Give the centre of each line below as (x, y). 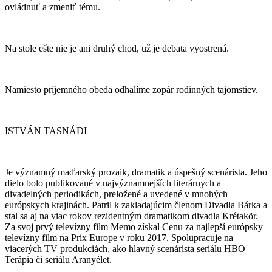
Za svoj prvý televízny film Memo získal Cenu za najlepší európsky (134, 226)
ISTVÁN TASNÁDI (46, 131)
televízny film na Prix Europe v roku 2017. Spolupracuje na (119, 237)
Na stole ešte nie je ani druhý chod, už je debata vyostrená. (117, 48)
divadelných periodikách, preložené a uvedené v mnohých (116, 194)
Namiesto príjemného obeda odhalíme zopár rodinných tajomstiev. (131, 89)
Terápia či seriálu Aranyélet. (58, 259)
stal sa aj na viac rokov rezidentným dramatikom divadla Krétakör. (131, 216)
